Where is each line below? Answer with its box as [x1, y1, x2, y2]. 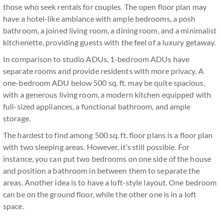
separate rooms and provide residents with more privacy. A [3, 66, 204, 75]
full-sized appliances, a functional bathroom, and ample [3, 102, 191, 111]
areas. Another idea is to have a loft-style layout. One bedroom [3, 178, 217, 187]
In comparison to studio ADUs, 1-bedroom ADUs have [3, 54, 189, 64]
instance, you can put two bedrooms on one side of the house [3, 154, 211, 163]
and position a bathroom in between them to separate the [3, 166, 200, 175]
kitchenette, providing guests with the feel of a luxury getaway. [3, 37, 216, 47]
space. [3, 201, 24, 211]
